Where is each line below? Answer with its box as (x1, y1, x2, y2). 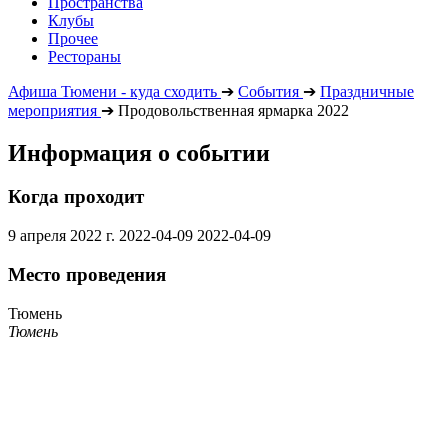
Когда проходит (8, 186, 144, 208)
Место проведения (8, 263, 166, 285)
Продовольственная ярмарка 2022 (118, 101, 349, 119)
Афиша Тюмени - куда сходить (8, 82, 217, 100)
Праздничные (320, 82, 414, 100)
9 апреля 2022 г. (8, 227, 115, 245)
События (238, 82, 299, 100)
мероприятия (8, 101, 97, 119)
